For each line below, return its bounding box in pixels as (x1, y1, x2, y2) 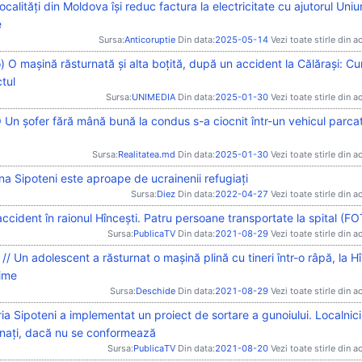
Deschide (136, 284, 175, 297)
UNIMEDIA (132, 90, 175, 103)
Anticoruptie (124, 33, 175, 45)
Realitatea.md (118, 148, 175, 160)
